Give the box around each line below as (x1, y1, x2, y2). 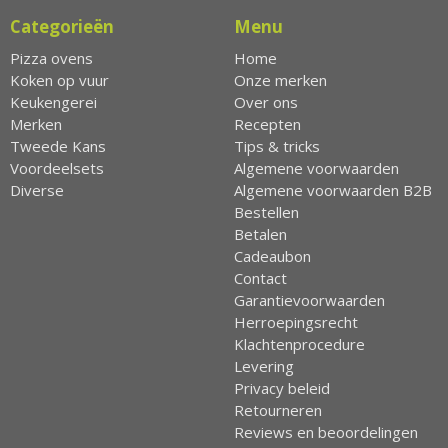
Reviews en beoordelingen (234, 421, 418, 442)
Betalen (234, 223, 287, 244)
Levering (234, 355, 294, 376)
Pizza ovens (10, 47, 93, 68)
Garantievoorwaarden (234, 289, 385, 310)
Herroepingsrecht (234, 311, 358, 332)
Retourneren (234, 399, 322, 420)
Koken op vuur (10, 69, 109, 90)
